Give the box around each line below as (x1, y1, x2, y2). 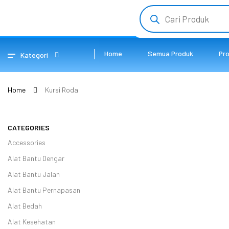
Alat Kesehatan (8, 217, 56, 226)
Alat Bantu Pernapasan (8, 186, 80, 194)
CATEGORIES (8, 123, 50, 132)
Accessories (8, 138, 45, 147)
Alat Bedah (8, 201, 42, 210)
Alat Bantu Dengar (8, 154, 64, 163)
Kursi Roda (45, 85, 78, 94)
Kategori (20, 50, 48, 59)
